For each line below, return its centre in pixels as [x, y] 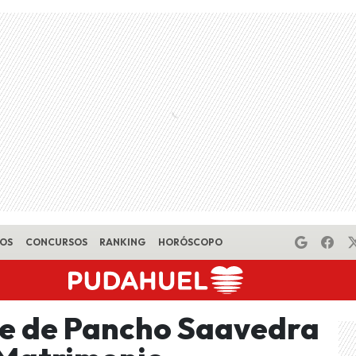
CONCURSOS [56, 242]
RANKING [123, 242]
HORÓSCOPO [190, 242]
